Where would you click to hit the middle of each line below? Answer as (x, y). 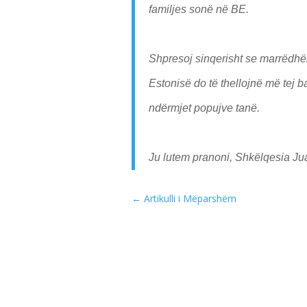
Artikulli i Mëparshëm (190, 199)
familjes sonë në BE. (199, 10)
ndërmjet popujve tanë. (204, 108)
